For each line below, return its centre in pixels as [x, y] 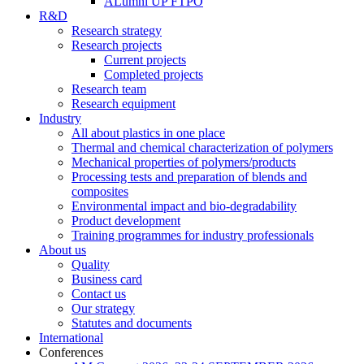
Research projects [117, 45]
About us [63, 250]
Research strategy [117, 31]
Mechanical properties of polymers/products [184, 162]
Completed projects [154, 75]
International [71, 338]
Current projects [145, 60]
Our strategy [103, 309]
